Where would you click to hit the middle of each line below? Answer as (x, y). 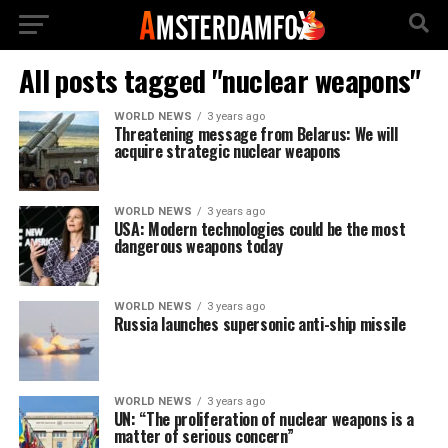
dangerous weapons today (198, 246)
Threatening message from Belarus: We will (255, 134)
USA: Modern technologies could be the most (259, 229)
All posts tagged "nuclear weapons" (219, 80)
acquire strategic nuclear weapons (227, 151)
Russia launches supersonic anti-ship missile (259, 324)
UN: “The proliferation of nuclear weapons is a (263, 419)
